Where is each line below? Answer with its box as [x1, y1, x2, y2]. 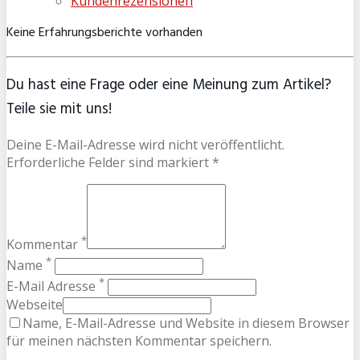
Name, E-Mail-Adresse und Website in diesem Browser [22, 313, 350, 332]
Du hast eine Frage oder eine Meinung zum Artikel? [6, 72, 331, 97]
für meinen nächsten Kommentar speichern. [6, 331, 272, 350]
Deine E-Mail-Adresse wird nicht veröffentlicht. [6, 136, 284, 154]
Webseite [6, 295, 63, 313]
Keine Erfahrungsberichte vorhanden [6, 22, 202, 43]
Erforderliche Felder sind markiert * [6, 153, 219, 172]
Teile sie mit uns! [6, 96, 112, 121]
